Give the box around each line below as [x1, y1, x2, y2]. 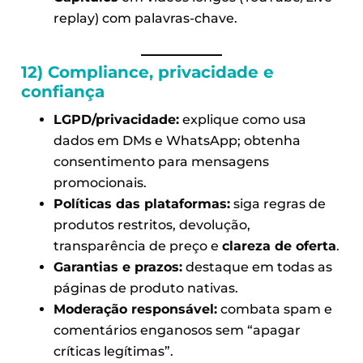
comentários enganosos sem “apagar [53, 322, 301, 338]
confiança [20, 81, 105, 101]
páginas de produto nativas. [53, 280, 238, 296]
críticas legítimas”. [53, 343, 173, 359]
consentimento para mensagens [53, 153, 269, 169]
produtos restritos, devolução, [53, 216, 250, 233]
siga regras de [229, 195, 326, 211]
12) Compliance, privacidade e [20, 62, 274, 82]
